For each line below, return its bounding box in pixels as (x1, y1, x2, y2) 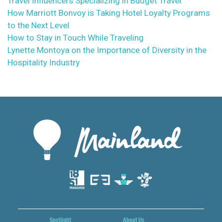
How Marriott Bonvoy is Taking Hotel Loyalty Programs (7, 8, 210, 18)
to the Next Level (7, 20, 69, 30)
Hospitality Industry (7, 57, 80, 67)
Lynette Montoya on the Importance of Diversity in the (7, 45, 207, 55)
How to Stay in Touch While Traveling (7, 33, 144, 43)
